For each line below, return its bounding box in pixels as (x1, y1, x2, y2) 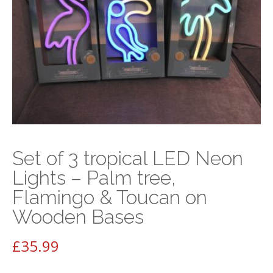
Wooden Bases (12, 205, 144, 228)
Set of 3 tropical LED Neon (12, 146, 243, 169)
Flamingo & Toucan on (12, 185, 207, 208)
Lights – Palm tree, (12, 166, 176, 189)
